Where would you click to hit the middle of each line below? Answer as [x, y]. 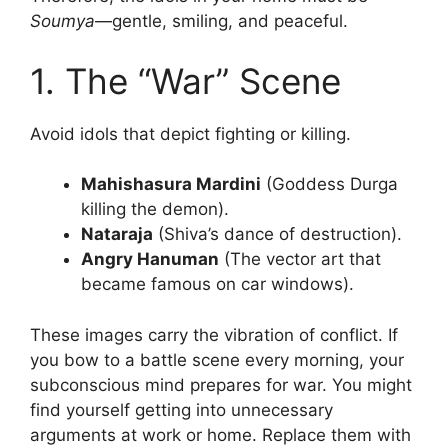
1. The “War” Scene [185, 80]
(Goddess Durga [329, 184]
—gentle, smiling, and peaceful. [221, 21]
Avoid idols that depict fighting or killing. [190, 133]
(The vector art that [300, 259]
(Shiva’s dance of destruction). [277, 234]
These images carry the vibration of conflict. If [214, 334]
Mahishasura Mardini [171, 184]
